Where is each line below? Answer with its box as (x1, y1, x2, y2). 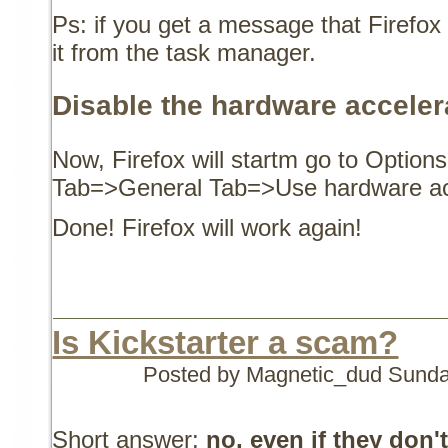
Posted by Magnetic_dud (143, 361, 389, 387)
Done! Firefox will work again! (52, 213, 370, 241)
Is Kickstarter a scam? (52, 323, 399, 361)
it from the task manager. (52, 38, 317, 66)
